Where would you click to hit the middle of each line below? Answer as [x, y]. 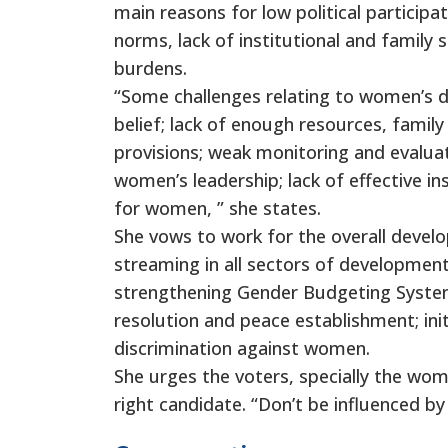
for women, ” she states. [217, 207]
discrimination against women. [242, 347]
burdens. [150, 67]
